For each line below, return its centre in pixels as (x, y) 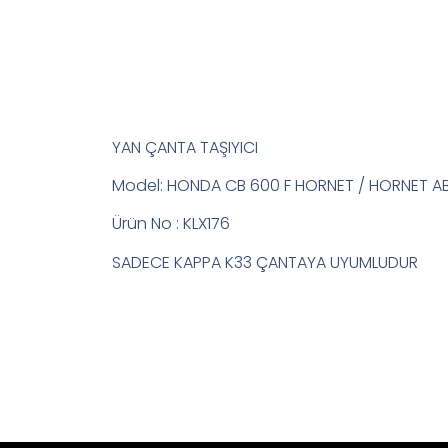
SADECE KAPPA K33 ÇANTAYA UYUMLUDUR (265, 262)
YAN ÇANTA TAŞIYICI (185, 147)
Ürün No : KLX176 (171, 224)
